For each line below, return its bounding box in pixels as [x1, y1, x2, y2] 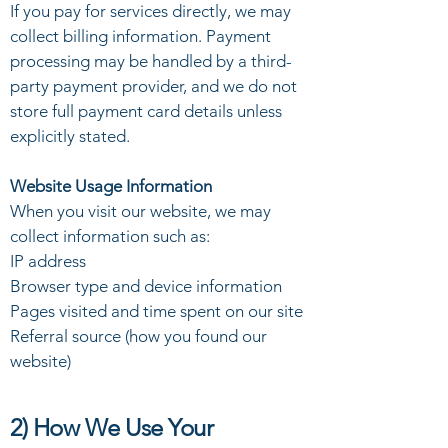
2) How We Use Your [10, 413, 214, 442]
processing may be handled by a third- [10, 51, 292, 71]
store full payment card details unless [10, 101, 282, 121]
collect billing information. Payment [10, 26, 271, 46]
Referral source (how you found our [10, 326, 267, 346]
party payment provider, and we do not [10, 76, 297, 96]
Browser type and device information [10, 276, 282, 296]
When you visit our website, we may [10, 201, 271, 221]
